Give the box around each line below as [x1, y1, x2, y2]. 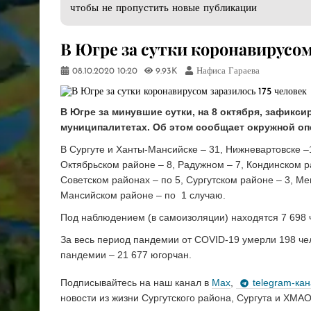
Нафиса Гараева [196, 67, 260, 76]
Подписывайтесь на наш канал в [60, 276, 212, 288]
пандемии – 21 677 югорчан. [60, 249, 192, 261]
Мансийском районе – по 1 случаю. [60, 190, 228, 201]
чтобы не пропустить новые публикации [70, 3, 257, 15]
